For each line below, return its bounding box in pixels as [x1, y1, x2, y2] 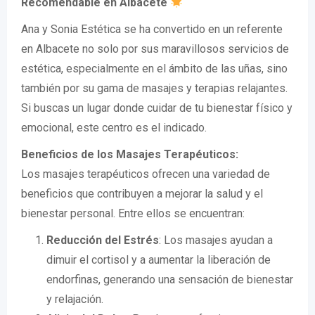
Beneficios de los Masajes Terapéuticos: [21, 148, 238, 161]
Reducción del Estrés [46, 233, 159, 247]
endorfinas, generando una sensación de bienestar [46, 273, 293, 286]
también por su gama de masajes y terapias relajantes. [21, 82, 288, 95]
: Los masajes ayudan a [159, 233, 273, 247]
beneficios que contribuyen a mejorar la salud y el [21, 187, 263, 200]
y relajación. [46, 292, 103, 306]
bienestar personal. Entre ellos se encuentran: [21, 207, 245, 220]
